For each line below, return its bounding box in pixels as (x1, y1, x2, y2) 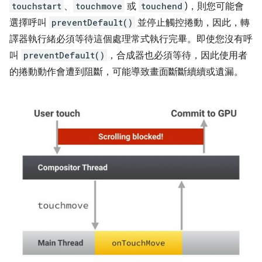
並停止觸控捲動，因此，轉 (135, 17, 250, 29)
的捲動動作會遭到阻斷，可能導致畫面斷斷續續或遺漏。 (9, 66, 243, 78)
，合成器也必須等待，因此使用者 (107, 50, 247, 61)
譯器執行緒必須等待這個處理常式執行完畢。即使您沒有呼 (9, 33, 253, 45)
